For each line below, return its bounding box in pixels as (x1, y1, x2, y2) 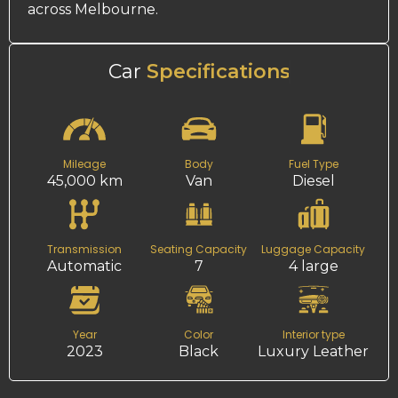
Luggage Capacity (261, 241, 366, 257)
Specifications (146, 59, 291, 84)
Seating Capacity (150, 241, 248, 257)
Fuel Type (288, 155, 338, 171)
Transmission (47, 241, 123, 257)
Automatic (47, 257, 123, 275)
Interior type (282, 326, 345, 342)
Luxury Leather (258, 342, 370, 360)
